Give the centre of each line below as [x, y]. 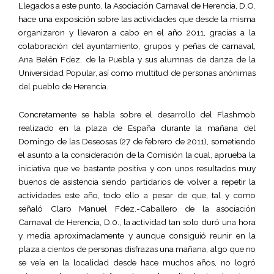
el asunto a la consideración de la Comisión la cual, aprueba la [137, 155]
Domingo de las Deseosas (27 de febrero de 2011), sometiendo [137, 142]
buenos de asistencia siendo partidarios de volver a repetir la [137, 182]
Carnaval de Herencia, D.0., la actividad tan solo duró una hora [137, 222]
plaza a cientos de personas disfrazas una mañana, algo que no [137, 249]
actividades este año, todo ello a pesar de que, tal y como [137, 195]
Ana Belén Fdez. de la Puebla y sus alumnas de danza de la [137, 60]
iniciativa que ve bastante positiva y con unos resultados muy [137, 168]
